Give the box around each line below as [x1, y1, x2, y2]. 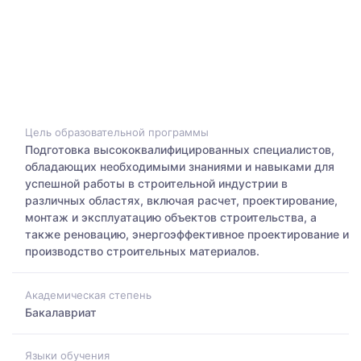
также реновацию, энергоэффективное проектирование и [25, 227, 349, 242]
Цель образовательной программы [25, 126, 209, 139]
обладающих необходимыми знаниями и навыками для [25, 160, 334, 174]
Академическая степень [25, 288, 151, 301]
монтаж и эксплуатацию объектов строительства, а [25, 210, 317, 225]
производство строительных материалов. [25, 244, 259, 259]
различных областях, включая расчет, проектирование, [25, 193, 338, 208]
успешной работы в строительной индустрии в [25, 176, 288, 191]
